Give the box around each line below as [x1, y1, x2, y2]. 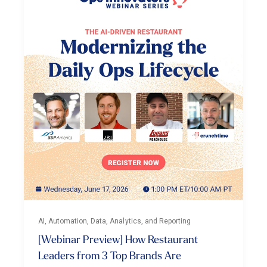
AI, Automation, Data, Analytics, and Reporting [38, 216, 191, 225]
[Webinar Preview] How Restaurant [38, 234, 198, 246]
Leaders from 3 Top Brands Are [38, 250, 181, 262]
